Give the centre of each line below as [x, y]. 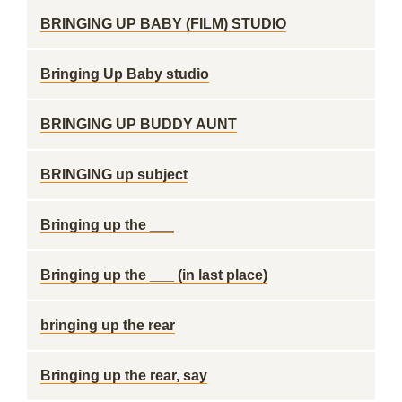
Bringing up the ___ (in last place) [154, 275]
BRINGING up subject [114, 175]
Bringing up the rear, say [124, 376]
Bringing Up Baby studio [125, 74]
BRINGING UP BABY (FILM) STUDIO [163, 24]
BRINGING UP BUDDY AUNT [139, 124]
